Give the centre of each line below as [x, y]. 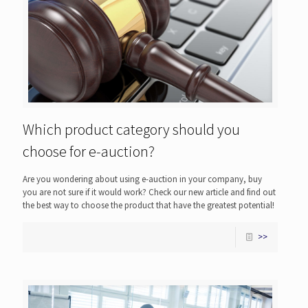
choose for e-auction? [89, 151]
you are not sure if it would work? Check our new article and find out [149, 192]
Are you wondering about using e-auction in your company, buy [142, 179]
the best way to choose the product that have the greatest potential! [148, 205]
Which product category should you [131, 129]
